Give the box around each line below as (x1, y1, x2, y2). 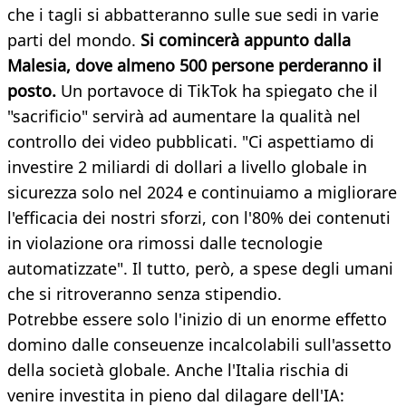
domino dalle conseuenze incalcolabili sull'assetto (7, 333, 391, 356)
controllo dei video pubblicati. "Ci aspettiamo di (7, 130, 374, 153)
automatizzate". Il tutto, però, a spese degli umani (7, 257, 393, 280)
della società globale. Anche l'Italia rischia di (7, 359, 349, 382)
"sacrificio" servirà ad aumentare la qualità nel (7, 105, 361, 128)
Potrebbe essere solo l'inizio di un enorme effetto (7, 308, 387, 331)
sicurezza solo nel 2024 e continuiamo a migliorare (7, 181, 397, 204)
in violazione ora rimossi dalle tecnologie (7, 232, 323, 255)
